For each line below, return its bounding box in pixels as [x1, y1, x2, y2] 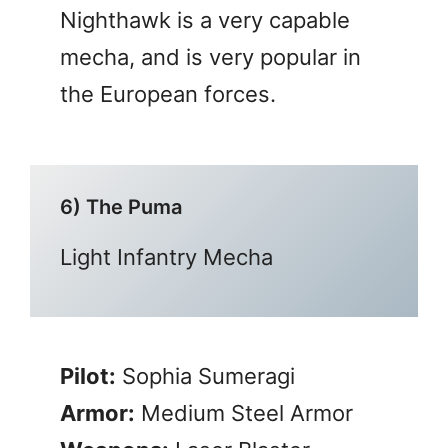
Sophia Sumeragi [116, 362, 295, 389]
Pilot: [60, 362, 116, 389]
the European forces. [60, 80, 276, 107]
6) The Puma [60, 194, 182, 219]
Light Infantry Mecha [60, 243, 273, 270]
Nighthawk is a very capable [60, 6, 350, 33]
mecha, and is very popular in [60, 43, 361, 70]
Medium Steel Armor [135, 399, 353, 426]
